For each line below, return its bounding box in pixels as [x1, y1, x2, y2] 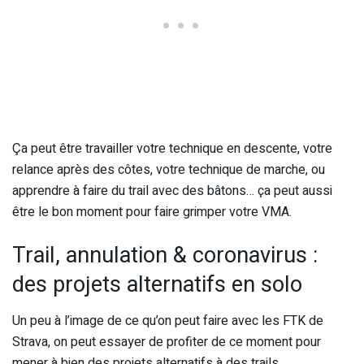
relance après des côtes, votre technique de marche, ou [12, 159, 325, 180]
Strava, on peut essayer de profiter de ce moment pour [12, 331, 321, 352]
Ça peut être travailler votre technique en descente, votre [12, 138, 332, 158]
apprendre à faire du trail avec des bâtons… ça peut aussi [12, 180, 332, 201]
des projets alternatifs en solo [12, 268, 302, 301]
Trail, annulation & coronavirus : [12, 239, 318, 272]
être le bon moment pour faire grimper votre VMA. [12, 201, 292, 222]
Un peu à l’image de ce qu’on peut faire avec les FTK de [12, 310, 323, 331]
